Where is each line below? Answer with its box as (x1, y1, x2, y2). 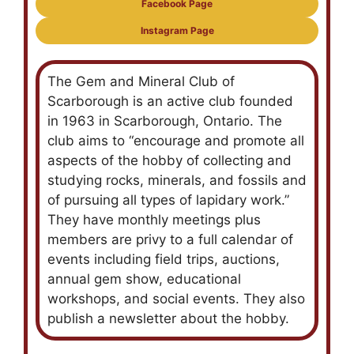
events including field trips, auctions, (47, 250, 280, 267)
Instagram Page (140, 24, 214, 36)
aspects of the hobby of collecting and (47, 152, 292, 168)
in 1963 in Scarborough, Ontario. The (47, 112, 282, 129)
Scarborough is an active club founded (47, 92, 293, 109)
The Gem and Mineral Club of (47, 73, 235, 89)
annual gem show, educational (47, 270, 241, 287)
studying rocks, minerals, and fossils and (47, 171, 307, 188)
